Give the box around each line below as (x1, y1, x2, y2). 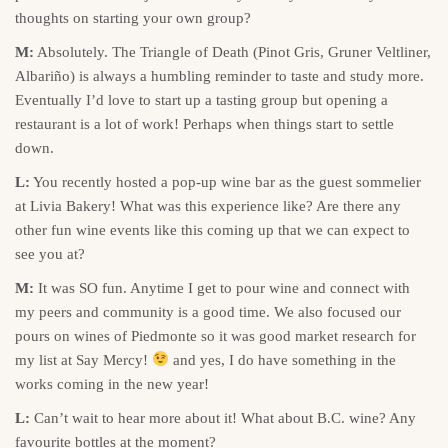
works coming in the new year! (15, 375, 209, 392)
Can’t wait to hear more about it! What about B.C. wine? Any (30, 409, 416, 426)
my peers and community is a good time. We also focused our (15, 303, 401, 320)
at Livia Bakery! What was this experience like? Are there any (15, 197, 401, 214)
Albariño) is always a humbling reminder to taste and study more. (15, 67, 424, 84)
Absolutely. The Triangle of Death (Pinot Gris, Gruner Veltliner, (34, 43, 431, 60)
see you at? (15, 245, 85, 262)
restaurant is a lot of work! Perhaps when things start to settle (15, 115, 394, 132)
